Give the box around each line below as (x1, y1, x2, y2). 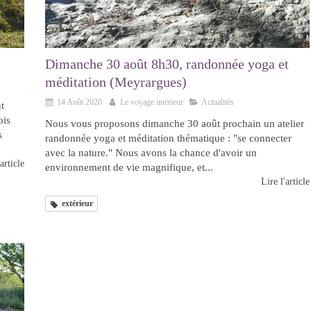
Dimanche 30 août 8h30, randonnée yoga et (45, 56, 289, 72)
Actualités (201, 97, 234, 108)
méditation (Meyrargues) (45, 74, 187, 90)
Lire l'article (261, 176, 310, 187)
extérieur (62, 199, 93, 209)
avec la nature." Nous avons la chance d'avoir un (45, 147, 257, 159)
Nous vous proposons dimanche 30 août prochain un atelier (45, 118, 304, 130)
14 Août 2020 (57, 97, 102, 108)
